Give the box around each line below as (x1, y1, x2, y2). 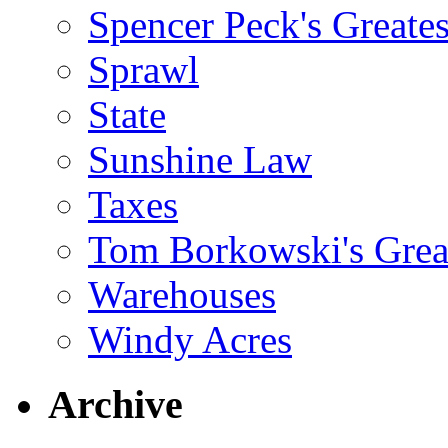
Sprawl (88, 48, 199, 91)
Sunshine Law (88, 138, 312, 181)
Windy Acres (88, 318, 292, 361)
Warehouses (88, 273, 276, 316)
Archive (48, 381, 183, 427)
